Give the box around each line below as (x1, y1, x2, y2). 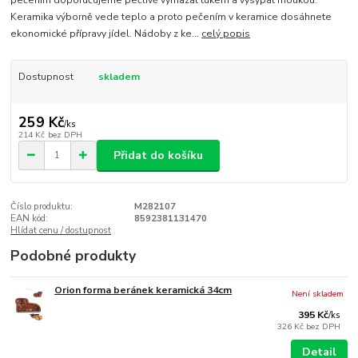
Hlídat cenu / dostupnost (10, 225, 112, 237)
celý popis (201, 27, 251, 41)
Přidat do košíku (113, 147, 203, 163)
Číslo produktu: (10, 201, 74, 213)
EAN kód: (10, 213, 49, 225)
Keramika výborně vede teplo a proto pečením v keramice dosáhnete (10, 10, 332, 24)
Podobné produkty (10, 246, 137, 266)
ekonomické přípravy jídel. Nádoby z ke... (10, 27, 202, 41)
